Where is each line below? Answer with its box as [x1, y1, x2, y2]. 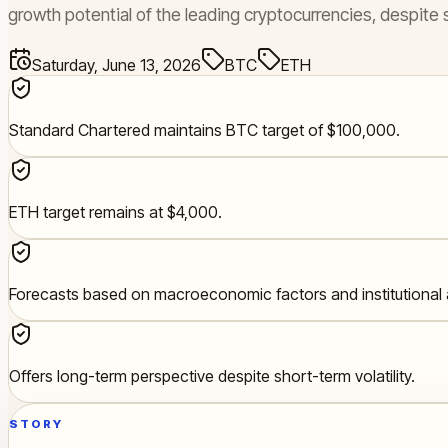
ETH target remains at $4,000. [9, 202, 222, 223]
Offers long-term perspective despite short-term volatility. [9, 366, 415, 387]
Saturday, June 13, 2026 [32, 55, 201, 76]
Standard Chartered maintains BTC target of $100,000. [9, 120, 400, 141]
